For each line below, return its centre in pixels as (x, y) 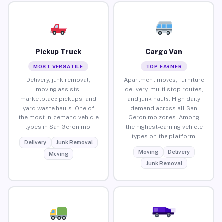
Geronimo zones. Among (164, 117)
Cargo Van (164, 51)
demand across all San (164, 108)
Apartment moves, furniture (164, 80)
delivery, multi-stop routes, (164, 89)
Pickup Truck (58, 51)
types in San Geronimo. (58, 127)
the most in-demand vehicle (58, 117)
